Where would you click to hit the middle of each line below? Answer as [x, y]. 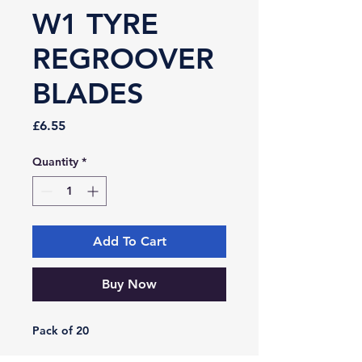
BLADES [88, 93]
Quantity [55, 162]
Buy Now [129, 284]
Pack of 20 [61, 330]
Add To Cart [129, 241]
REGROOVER [123, 59]
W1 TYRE [95, 24]
